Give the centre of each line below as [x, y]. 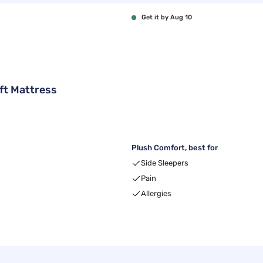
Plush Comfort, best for [175, 148]
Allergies [156, 193]
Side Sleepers [165, 163]
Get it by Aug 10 [167, 17]
